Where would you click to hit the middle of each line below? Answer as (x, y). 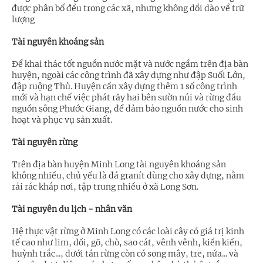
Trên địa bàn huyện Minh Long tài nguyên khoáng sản (119, 165)
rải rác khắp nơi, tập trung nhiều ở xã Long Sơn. (105, 187)
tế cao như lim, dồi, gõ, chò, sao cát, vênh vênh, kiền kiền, (127, 243)
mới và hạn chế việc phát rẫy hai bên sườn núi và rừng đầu (127, 98)
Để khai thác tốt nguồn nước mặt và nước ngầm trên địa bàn (130, 64)
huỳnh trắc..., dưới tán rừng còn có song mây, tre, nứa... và (125, 254)
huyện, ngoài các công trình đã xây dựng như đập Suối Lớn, (129, 75)
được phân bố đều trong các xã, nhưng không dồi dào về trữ (128, 9)
